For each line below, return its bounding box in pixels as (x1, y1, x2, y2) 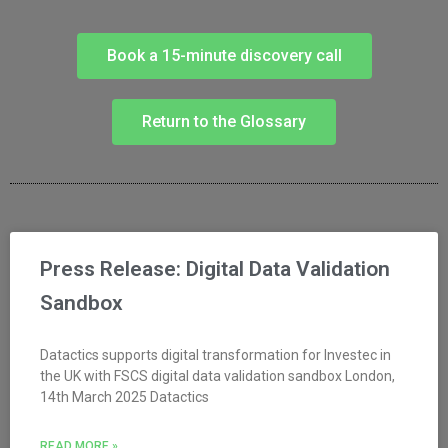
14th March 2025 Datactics (40, 388, 209, 405)
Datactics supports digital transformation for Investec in (40, 346, 391, 363)
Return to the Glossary (142, 111, 306, 131)
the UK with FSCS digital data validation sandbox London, (40, 367, 395, 384)
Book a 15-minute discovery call (106, 45, 342, 65)
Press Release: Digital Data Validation (40, 256, 390, 281)
